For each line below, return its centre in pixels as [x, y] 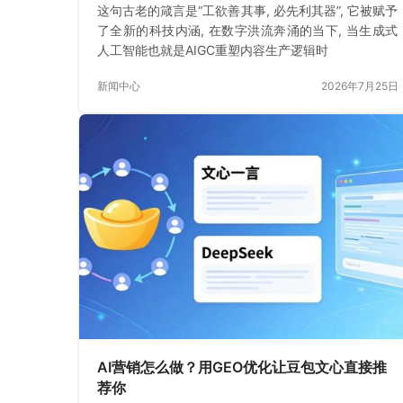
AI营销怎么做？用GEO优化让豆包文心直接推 [242, 367]
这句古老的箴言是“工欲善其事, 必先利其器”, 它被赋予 [247, 11]
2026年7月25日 [359, 86]
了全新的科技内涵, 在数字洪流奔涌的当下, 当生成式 [247, 31]
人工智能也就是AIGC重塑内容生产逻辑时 [213, 50]
